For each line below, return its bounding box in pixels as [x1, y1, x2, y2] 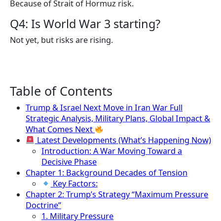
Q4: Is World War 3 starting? [10, 16, 160, 32]
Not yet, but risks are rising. [10, 35, 113, 46]
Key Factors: [50, 178, 98, 189]
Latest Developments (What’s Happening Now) [35, 135, 211, 146]
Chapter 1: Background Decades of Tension [26, 167, 187, 179]
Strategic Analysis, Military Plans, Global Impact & [26, 113, 210, 124]
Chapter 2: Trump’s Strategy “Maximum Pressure [26, 189, 208, 200]
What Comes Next [26, 124, 95, 135]
